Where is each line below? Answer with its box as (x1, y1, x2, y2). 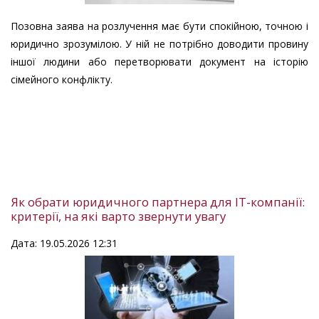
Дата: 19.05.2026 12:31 (11, 236, 117, 251)
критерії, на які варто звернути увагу (11, 208, 226, 225)
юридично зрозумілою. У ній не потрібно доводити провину (11, 37, 308, 51)
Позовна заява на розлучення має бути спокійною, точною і (11, 19, 308, 33)
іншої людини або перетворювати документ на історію (11, 55, 308, 69)
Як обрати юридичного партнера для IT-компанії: (11, 194, 305, 211)
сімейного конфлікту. (11, 73, 113, 87)
